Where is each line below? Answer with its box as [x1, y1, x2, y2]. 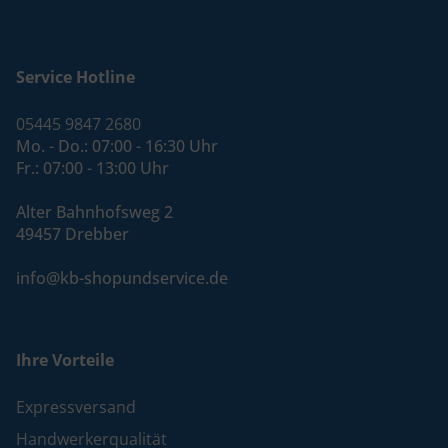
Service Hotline [16, 66, 135, 89]
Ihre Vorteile [16, 349, 114, 372]
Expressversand [16, 396, 136, 419]
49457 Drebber [16, 223, 129, 246]
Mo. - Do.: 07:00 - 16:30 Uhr [16, 135, 218, 158]
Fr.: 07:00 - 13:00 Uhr [16, 157, 169, 180]
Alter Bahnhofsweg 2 [16, 201, 173, 224]
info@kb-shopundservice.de [16, 267, 228, 290]
